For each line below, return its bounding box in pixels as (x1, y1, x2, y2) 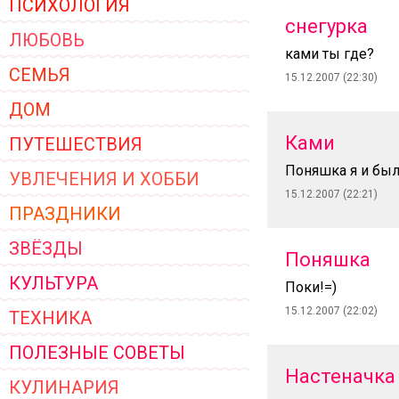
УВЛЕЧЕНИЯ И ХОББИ (9, 168, 199, 190)
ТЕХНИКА (9, 307, 92, 329)
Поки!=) (285, 279, 337, 296)
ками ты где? (285, 45, 374, 62)
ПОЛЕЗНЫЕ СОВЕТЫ (9, 342, 185, 363)
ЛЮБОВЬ (9, 29, 85, 51)
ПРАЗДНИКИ (9, 203, 121, 224)
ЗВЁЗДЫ (9, 238, 83, 259)
